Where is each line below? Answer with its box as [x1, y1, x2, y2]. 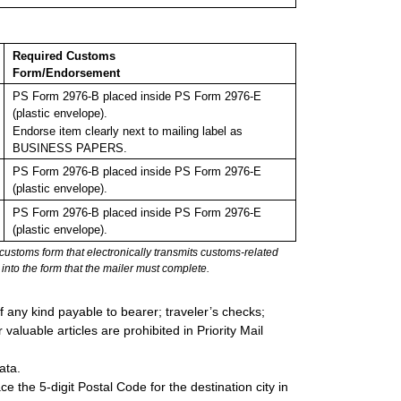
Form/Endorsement [12, 66, 120, 81]
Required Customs [12, 49, 115, 64]
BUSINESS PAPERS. [12, 141, 127, 155]
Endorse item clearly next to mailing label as [12, 124, 243, 138]
